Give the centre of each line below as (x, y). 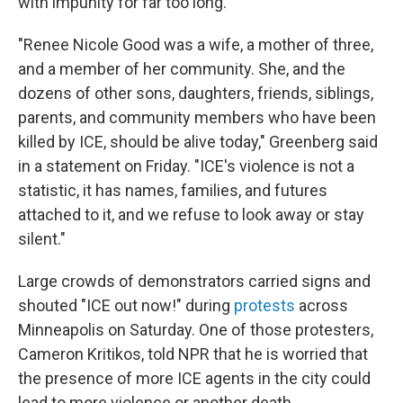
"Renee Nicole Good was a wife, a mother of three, (196, 45)
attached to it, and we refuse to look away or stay (191, 215)
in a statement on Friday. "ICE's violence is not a (186, 166)
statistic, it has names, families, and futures (173, 190)
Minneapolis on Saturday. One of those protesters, (196, 330)
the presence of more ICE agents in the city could (194, 378)
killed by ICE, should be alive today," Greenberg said (198, 142)
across (322, 305)
